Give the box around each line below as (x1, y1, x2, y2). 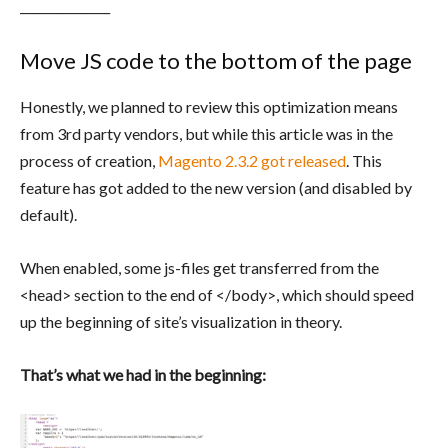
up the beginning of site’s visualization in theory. (20, 312, 342, 332)
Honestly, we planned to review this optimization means (20, 97, 398, 117)
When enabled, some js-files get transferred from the (20, 258, 379, 278)
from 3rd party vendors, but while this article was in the (20, 124, 393, 144)
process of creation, (20, 151, 158, 171)
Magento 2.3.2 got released (158, 151, 346, 171)
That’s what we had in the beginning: (20, 365, 266, 385)
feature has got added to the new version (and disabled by (20, 178, 412, 198)
